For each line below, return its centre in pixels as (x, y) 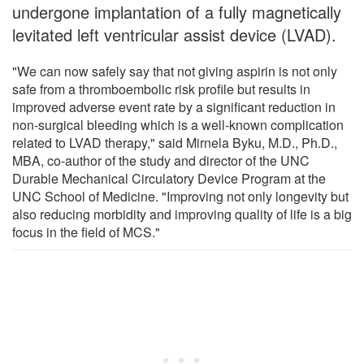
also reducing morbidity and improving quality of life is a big (182, 214)
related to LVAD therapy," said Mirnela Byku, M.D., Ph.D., (175, 142)
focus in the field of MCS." (86, 232)
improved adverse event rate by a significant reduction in (174, 106)
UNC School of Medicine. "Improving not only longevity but (180, 196)
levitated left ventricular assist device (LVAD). (174, 34)
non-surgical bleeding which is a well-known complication (178, 124)
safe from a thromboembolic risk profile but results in (161, 89)
